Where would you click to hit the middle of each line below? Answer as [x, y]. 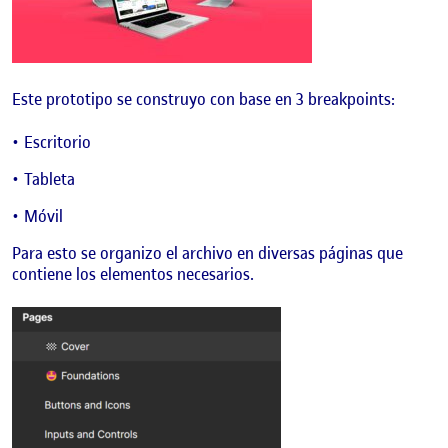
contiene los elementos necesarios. [133, 273]
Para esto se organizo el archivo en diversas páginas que [207, 252]
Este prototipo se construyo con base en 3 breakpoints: [203, 99]
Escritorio [57, 141]
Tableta [49, 178]
